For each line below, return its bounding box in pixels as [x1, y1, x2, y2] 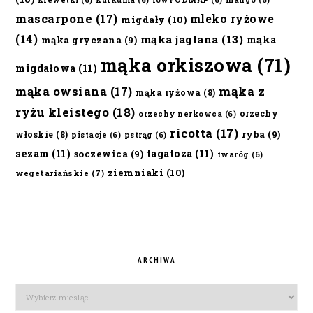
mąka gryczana [41, 33, 122, 45]
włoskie [15, 128, 54, 140]
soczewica [73, 147, 129, 159]
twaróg [217, 149, 249, 159]
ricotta [170, 124, 213, 141]
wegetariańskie [15, 167, 89, 178]
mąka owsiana [15, 82, 108, 99]
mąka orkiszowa [100, 52, 253, 77]
